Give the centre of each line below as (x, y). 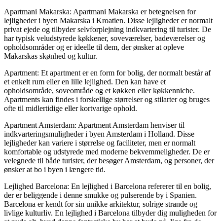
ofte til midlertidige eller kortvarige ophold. (71, 108)
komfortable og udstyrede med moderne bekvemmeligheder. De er (107, 151)
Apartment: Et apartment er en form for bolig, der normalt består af (107, 73)
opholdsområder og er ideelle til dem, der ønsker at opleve (94, 47)
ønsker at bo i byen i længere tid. (55, 169)
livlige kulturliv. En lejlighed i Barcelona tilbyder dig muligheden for (110, 213)
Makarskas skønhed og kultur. (51, 56)
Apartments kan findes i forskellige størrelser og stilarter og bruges (107, 99)
